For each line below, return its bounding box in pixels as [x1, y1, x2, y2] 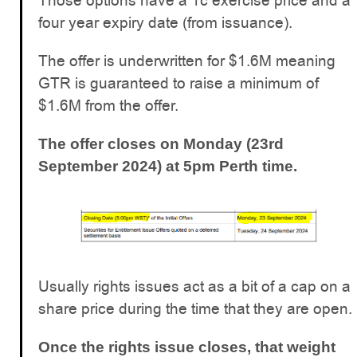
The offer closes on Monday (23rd [38, 135, 284, 152]
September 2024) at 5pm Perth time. [38, 157, 297, 175]
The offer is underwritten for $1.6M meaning [38, 49, 335, 72]
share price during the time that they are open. [38, 298, 352, 320]
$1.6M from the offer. [38, 94, 178, 116]
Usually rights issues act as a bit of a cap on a [38, 276, 351, 298]
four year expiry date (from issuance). [38, 11, 292, 33]
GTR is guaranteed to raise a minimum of [38, 72, 319, 94]
